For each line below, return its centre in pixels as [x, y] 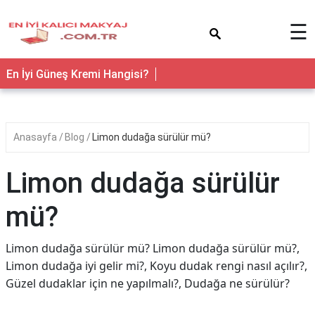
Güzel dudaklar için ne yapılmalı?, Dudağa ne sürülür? [148, 283]
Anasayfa [36, 137]
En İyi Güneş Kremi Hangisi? [78, 74]
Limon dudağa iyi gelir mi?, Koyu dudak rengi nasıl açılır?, [156, 266]
